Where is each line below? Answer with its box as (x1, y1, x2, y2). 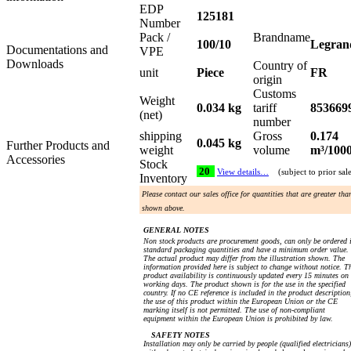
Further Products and (6, 139, 110, 153)
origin (253, 73, 288, 87)
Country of (253, 59, 307, 73)
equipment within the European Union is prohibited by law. (143, 314, 333, 324)
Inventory (139, 172, 194, 186)
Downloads (6, 57, 63, 71)
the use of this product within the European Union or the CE (143, 297, 338, 306)
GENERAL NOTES (143, 226, 209, 235)
